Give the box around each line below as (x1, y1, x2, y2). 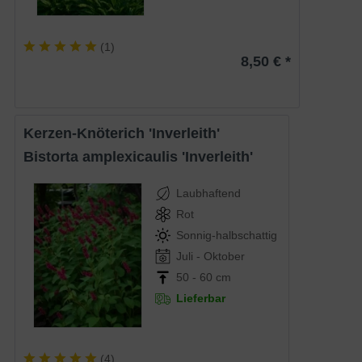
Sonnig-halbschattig (175, 229, 277, 242)
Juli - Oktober (175, 250, 245, 263)
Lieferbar (175, 292, 225, 305)
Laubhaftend (175, 187, 241, 200)
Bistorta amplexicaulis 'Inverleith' (34, 149, 254, 166)
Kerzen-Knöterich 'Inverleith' (34, 125, 221, 142)
